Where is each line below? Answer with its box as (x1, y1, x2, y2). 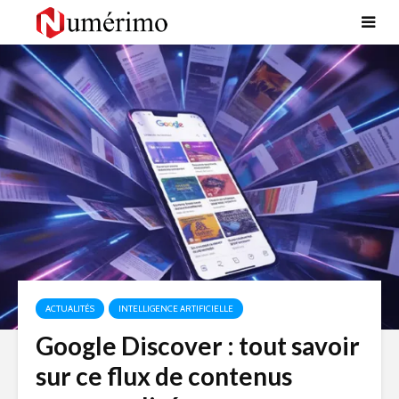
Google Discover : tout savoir (36, 330, 360, 361)
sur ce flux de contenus (36, 361, 292, 391)
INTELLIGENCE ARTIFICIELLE (118, 303, 233, 314)
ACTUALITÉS (45, 303, 94, 314)
